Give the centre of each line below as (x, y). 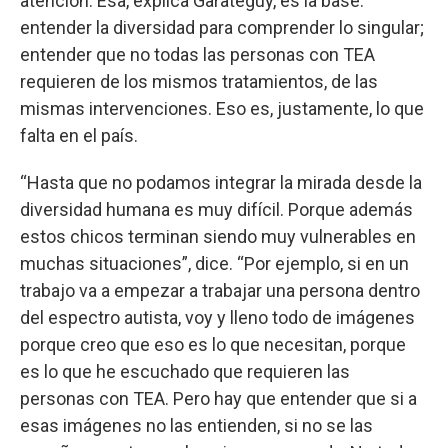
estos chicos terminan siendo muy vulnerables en (218, 236)
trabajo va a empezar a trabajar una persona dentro (220, 290)
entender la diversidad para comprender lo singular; (222, 27)
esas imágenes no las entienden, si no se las (196, 425)
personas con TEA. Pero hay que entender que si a (218, 398)
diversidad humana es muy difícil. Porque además (216, 209)
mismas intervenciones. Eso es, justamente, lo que (222, 108)
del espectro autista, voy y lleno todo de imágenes (217, 317)
